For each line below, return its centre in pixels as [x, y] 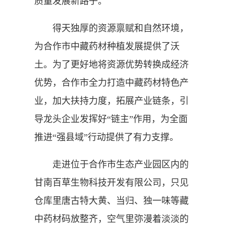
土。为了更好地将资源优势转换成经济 [111, 64]
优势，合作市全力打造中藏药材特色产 [111, 82]
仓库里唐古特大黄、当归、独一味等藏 [111, 201]
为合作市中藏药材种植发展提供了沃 [107, 46]
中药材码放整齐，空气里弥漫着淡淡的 [111, 219]
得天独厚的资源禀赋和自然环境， [111, 28]
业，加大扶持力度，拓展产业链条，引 [111, 101]
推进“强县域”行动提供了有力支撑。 [106, 137]
